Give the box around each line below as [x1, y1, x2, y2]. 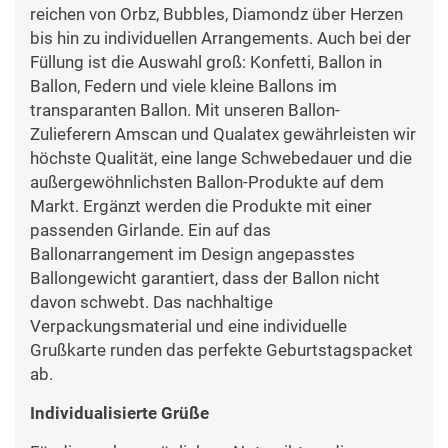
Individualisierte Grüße [30, 403, 209, 424]
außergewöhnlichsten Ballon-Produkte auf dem [30, 172, 384, 193]
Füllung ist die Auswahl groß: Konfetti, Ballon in [30, 52, 382, 73]
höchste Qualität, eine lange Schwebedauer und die [30, 148, 412, 169]
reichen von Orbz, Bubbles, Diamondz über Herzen [30, 4, 403, 25]
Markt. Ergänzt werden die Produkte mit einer [30, 196, 372, 217]
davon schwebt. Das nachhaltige [30, 292, 273, 313]
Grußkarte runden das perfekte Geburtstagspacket [30, 340, 413, 361]
